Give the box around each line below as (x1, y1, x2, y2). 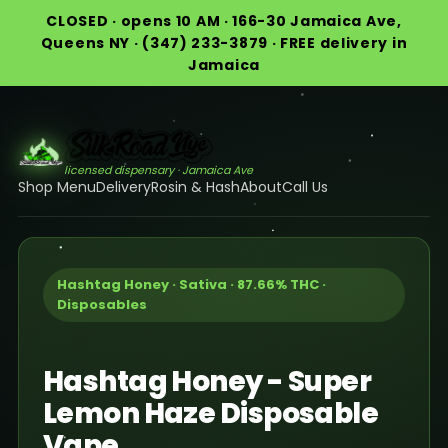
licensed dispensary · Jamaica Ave (63, 161, 253, 178)
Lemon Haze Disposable (42, 393, 379, 433)
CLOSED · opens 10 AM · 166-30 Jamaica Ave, (46, 11, 402, 31)
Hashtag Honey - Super (42, 361, 372, 401)
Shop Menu (17, 176, 96, 197)
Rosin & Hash (150, 176, 240, 197)
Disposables (56, 294, 147, 314)
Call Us (281, 176, 328, 197)
